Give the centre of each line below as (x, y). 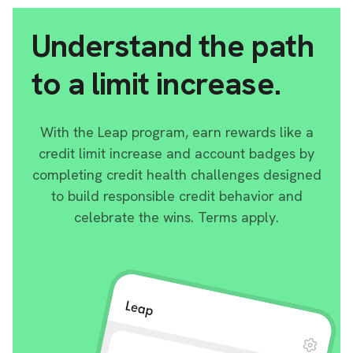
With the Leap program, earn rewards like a (176, 132)
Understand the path (173, 46)
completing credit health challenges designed (176, 175)
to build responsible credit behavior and (176, 196)
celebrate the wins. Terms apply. (176, 217)
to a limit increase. (156, 84)
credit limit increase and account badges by (176, 153)
